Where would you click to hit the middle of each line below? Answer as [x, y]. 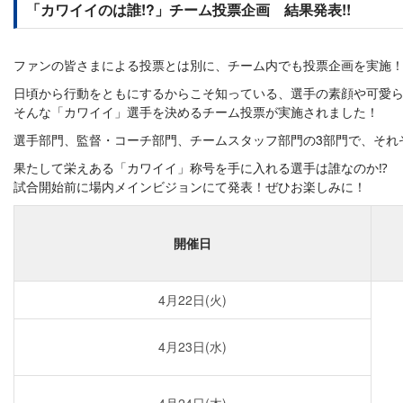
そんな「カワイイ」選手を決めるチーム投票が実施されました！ [196, 112]
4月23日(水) [193, 346]
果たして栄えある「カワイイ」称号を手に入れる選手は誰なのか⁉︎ [201, 167]
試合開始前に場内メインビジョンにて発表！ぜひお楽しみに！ [190, 186]
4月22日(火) [193, 300]
